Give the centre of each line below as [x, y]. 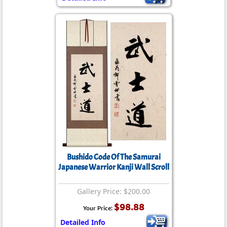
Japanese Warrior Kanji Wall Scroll [113, 167]
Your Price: [98, 208]
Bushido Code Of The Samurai [113, 157]
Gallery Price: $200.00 [113, 191]
